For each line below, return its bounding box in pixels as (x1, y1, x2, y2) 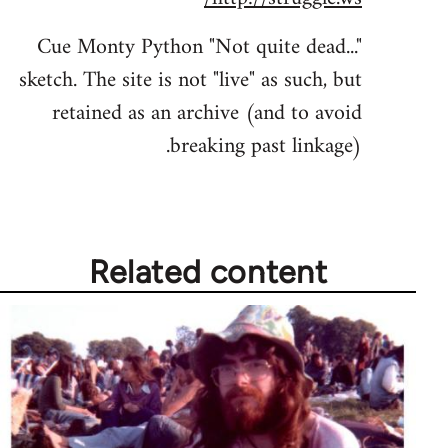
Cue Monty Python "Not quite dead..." (49, 27, 374, 67)
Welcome (359, 12, 428, 32)
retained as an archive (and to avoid (64, 93, 374, 133)
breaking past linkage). (182, 126, 374, 166)
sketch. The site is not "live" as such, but (31, 60, 374, 100)
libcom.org (352, 66, 428, 86)
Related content (100, 252, 340, 291)
